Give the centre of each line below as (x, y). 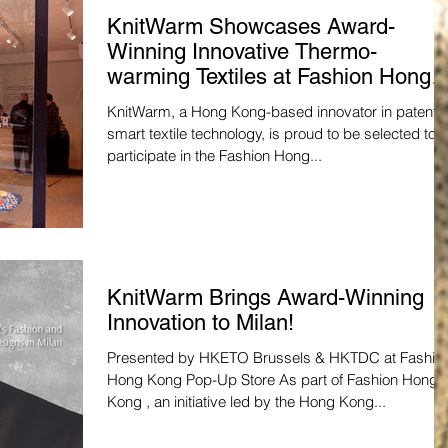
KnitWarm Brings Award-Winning (265, 297)
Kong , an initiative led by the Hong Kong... (246, 401)
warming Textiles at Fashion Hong (269, 76)
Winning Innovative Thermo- (242, 51)
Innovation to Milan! (200, 322)
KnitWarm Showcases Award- (251, 26)
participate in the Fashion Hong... (214, 155)
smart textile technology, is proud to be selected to (271, 133)
